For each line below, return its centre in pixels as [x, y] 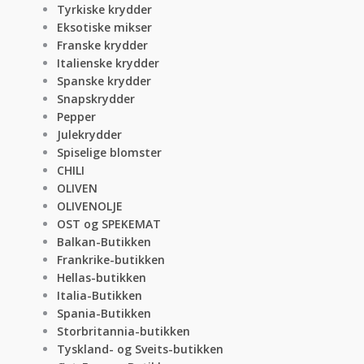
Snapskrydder [96, 99]
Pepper [76, 117]
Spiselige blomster [109, 153]
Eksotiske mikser [104, 28]
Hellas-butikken [102, 278]
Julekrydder [89, 135]
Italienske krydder [108, 63]
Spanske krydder [104, 81]
